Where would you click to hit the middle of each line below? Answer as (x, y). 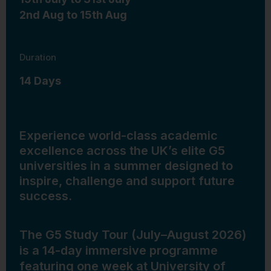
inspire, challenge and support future (127, 181)
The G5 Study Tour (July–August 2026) (133, 234)
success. (46, 196)
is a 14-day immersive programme (119, 250)
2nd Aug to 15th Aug (73, 15)
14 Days (40, 80)
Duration (38, 57)
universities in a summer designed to (126, 165)
